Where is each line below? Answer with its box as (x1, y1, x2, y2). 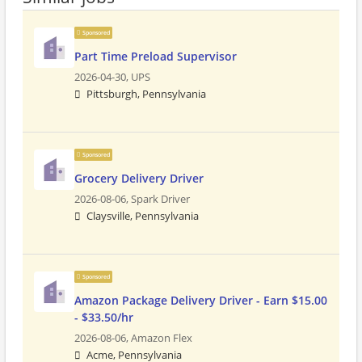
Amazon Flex (131, 331, 192, 345)
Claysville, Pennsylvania (86, 209, 199, 223)
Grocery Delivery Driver (74, 170, 204, 186)
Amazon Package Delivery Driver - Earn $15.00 (74, 293, 327, 308)
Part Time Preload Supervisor (74, 48, 237, 64)
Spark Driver (131, 192, 190, 206)
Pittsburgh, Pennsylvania (86, 87, 206, 101)
